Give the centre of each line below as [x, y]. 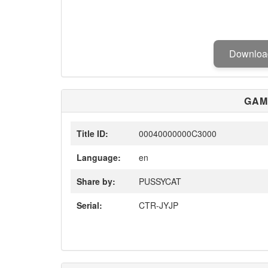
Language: [99, 157]
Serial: [89, 205]
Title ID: [92, 133]
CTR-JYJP [157, 205]
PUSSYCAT [159, 181]
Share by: [96, 181]
